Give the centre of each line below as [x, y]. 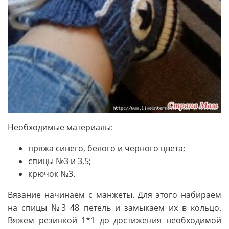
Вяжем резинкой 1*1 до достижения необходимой [114, 221]
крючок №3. [52, 174]
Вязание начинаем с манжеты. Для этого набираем [114, 195]
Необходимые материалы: [60, 128]
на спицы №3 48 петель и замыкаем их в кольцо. [114, 208]
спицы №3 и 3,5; [60, 161]
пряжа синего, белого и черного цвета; [107, 148]
